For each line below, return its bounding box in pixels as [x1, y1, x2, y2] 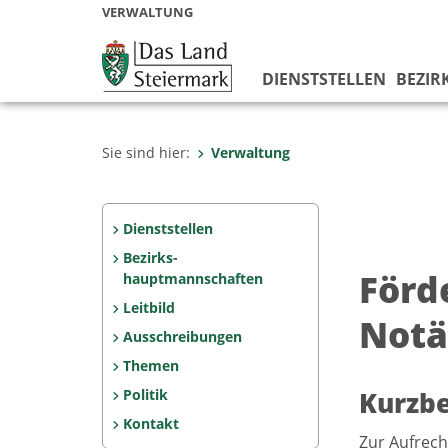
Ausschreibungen [122, 327, 242, 346]
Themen [122, 356, 179, 375]
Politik [122, 385, 168, 404]
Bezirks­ [122, 248, 178, 267]
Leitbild [122, 298, 175, 317]
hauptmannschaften [123, 269, 263, 288]
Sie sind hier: [102, 143, 190, 162]
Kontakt [122, 414, 179, 433]
